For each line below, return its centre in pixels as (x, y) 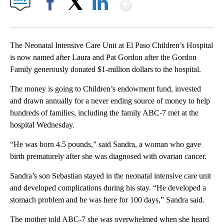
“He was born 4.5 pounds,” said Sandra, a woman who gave (105, 144)
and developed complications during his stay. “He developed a (108, 188)
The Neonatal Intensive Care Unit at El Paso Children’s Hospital (111, 45)
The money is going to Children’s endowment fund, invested (105, 89)
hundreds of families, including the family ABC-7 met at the (104, 113)
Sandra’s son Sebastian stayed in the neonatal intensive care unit (110, 176)
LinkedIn (100, 20)
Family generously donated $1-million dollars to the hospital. (105, 69)
